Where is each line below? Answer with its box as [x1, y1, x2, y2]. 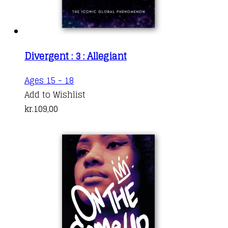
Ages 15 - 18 [24, 73, 74, 88]
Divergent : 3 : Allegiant [24, 47, 127, 64]
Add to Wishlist [24, 87, 85, 102]
